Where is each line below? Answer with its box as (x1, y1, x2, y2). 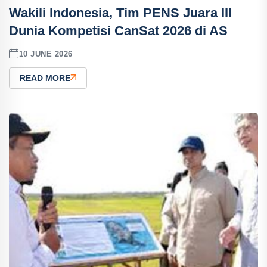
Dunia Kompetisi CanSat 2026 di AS (9, 23, 228, 38)
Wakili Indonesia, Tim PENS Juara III (9, 5, 232, 20)
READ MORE (20, 73, 70, 83)
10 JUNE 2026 (18, 49, 73, 58)
